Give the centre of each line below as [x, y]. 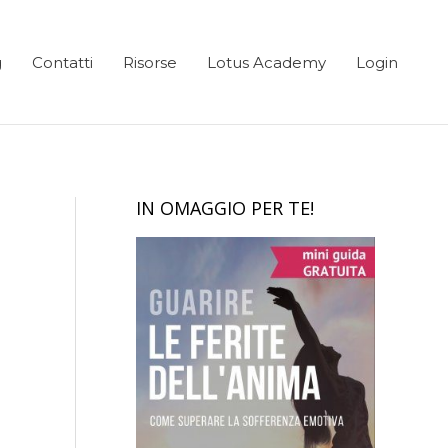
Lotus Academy [266, 62]
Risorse [150, 62]
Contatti [62, 62]
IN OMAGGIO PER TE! [225, 208]
